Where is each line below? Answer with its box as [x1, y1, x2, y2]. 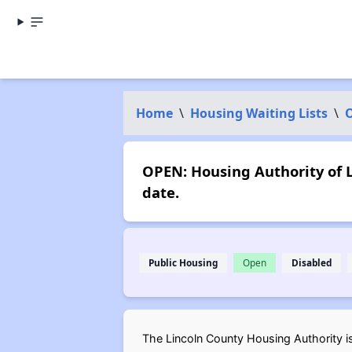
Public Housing [148, 255, 218, 269]
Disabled [291, 255, 332, 269]
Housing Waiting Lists [189, 104, 328, 122]
